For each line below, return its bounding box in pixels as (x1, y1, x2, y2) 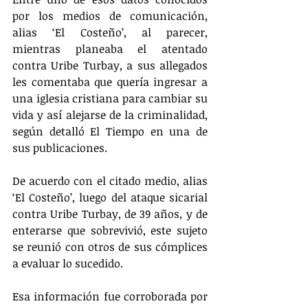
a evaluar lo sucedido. (12, 256, 123, 271)
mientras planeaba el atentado (12, 41, 208, 56)
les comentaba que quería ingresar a (12, 74, 208, 89)
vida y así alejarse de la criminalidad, (12, 107, 208, 122)
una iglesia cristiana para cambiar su (12, 91, 208, 106)
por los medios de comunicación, (12, 8, 208, 23)
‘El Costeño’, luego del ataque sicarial (12, 190, 208, 205)
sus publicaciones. (12, 140, 107, 155)
